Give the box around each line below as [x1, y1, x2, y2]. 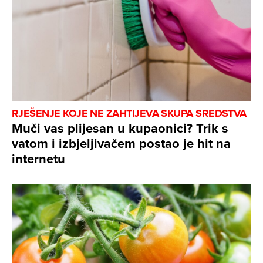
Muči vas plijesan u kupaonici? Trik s [12, 119, 228, 138]
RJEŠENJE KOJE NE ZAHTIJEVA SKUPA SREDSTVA [12, 106, 247, 122]
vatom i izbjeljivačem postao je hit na [12, 134, 231, 153]
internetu [12, 149, 65, 168]
